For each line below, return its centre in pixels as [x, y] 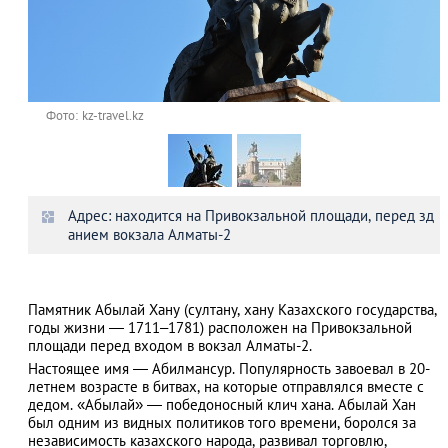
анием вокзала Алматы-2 [149, 234]
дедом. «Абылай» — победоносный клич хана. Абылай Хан [222, 404]
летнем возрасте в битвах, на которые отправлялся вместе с [226, 386]
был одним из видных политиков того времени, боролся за [222, 422]
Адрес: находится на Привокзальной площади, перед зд [251, 215]
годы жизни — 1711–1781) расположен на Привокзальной [220, 327]
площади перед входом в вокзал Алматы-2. [172, 345]
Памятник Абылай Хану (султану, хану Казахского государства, [232, 309]
